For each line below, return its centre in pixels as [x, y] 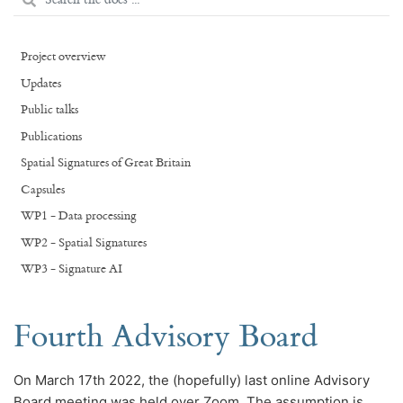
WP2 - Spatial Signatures [83, 242]
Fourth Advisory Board [166, 336]
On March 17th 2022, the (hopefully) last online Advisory [192, 380]
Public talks [49, 110]
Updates [40, 83]
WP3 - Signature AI [71, 269]
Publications [51, 136]
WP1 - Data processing [78, 216]
